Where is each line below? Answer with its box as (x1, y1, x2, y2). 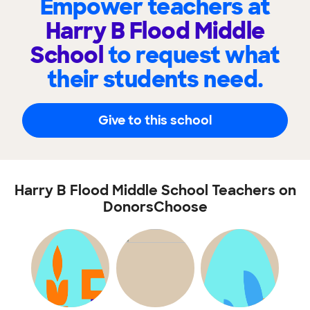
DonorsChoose (102, 198, 208, 216)
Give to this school (98, 111, 212, 129)
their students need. (46, 65, 264, 94)
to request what (107, 41, 280, 70)
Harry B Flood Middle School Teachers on (14, 181, 296, 199)
